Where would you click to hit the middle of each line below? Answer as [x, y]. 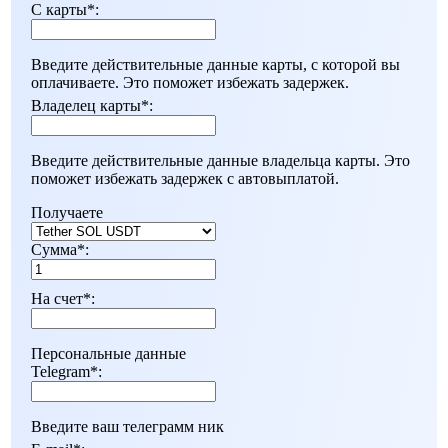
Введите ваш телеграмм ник [127, 426]
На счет [57, 298]
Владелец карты [86, 105]
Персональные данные [108, 353]
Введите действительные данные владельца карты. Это [220, 160]
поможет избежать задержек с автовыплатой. [185, 178]
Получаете [67, 212]
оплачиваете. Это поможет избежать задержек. [190, 82]
